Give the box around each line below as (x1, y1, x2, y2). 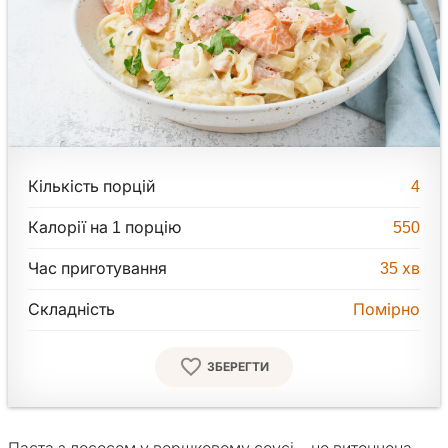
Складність (28, 301, 115, 319)
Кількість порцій (28, 178, 155, 196)
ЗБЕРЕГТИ (207, 360, 269, 375)
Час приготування (28, 260, 167, 278)
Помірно (353, 301, 420, 319)
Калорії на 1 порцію (28, 219, 181, 237)
